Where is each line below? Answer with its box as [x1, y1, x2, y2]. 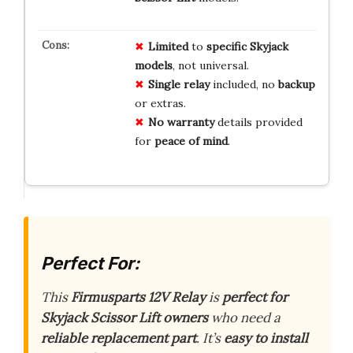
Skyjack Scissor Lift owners [41, 309, 208, 327]
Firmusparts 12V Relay [71, 288, 206, 307]
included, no [209, 76, 278, 91]
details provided [214, 114, 303, 129]
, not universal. [172, 58, 249, 72]
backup [277, 76, 315, 91]
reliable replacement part [41, 329, 196, 347]
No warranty [147, 114, 214, 129]
